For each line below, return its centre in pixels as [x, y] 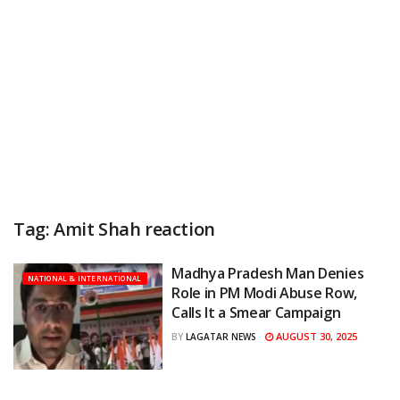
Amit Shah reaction [134, 229]
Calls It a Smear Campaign [256, 312]
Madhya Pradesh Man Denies [268, 273]
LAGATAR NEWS [221, 336]
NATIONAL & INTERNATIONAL [85, 278]
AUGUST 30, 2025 [316, 336]
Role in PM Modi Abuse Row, [264, 292]
